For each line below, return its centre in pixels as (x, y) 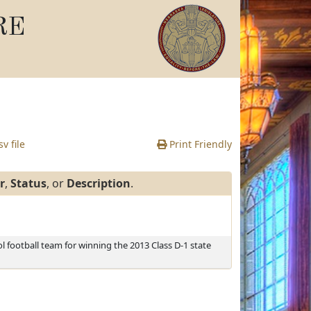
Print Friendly (199, 144)
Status (28, 183)
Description (99, 183)
